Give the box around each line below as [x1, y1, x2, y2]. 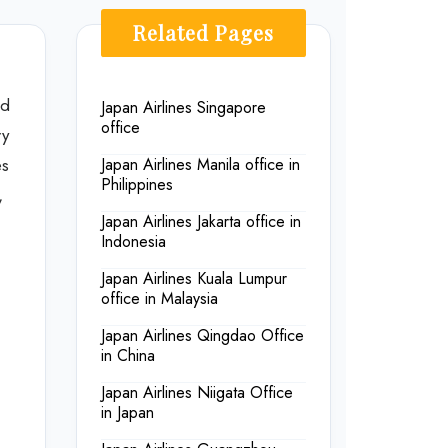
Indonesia [101, 230, 166, 254]
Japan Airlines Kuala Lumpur [101, 267, 287, 291]
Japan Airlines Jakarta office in [101, 210, 301, 234]
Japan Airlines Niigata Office [101, 381, 293, 405]
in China [101, 344, 155, 368]
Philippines [101, 173, 173, 197]
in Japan [101, 401, 154, 425]
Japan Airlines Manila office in [101, 153, 300, 177]
